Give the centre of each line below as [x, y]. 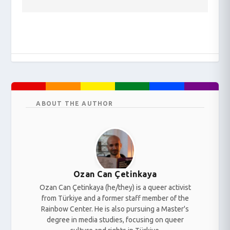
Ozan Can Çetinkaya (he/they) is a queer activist [115, 187]
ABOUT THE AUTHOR [75, 103]
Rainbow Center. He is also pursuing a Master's [115, 209]
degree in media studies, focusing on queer [115, 219]
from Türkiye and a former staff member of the [115, 198]
